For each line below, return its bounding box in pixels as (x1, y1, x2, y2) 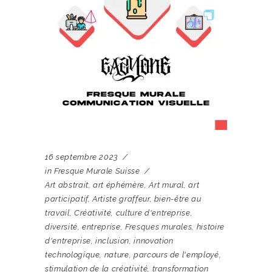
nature (104, 250, 129, 259)
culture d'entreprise (115, 208, 191, 217)
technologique (45, 250, 100, 259)
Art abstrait (45, 180, 89, 189)
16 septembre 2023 (45, 152, 119, 161)
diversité (45, 222, 78, 231)
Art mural (149, 180, 185, 189)
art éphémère (93, 180, 144, 189)
